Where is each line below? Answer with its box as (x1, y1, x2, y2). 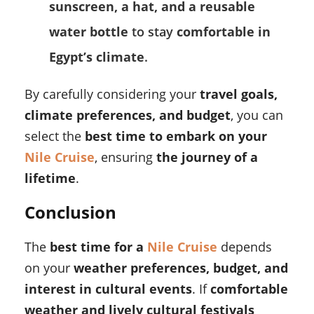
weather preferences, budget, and (74, 259, 288, 277)
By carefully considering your (25, 86, 200, 103)
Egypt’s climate (49, 48, 144, 66)
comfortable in (177, 23, 271, 41)
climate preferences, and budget (25, 107, 231, 124)
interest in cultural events (25, 280, 192, 298)
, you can (231, 107, 283, 124)
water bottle (49, 23, 128, 41)
